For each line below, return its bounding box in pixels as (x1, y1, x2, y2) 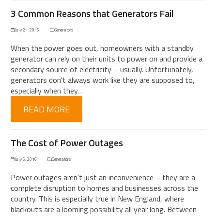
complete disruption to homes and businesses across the (11, 182, 199, 194)
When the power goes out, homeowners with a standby (11, 42, 194, 54)
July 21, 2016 (15, 27, 40, 33)
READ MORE (23, 102, 70, 116)
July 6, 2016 (15, 156, 37, 162)
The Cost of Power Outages (11, 136, 124, 150)
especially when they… (11, 85, 83, 96)
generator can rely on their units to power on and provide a (11, 53, 203, 64)
